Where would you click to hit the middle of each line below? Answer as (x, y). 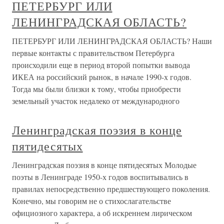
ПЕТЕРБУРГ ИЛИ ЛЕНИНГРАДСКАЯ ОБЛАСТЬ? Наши (112, 41)
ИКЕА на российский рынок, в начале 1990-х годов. (102, 77)
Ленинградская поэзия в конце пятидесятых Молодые (104, 165)
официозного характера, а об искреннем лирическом (102, 213)
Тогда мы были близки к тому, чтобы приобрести (96, 89)
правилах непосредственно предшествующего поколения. (111, 189)
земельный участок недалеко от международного (96, 101)
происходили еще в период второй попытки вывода (101, 65)
